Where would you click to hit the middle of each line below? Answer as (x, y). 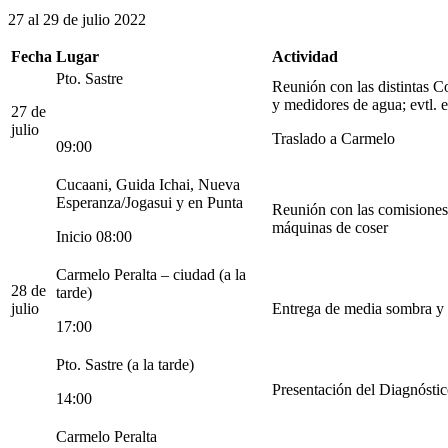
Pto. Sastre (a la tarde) (125, 364)
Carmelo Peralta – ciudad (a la (151, 274)
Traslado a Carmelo (333, 138)
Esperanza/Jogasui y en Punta (149, 202)
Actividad (305, 56)
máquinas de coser (330, 227)
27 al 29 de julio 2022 (77, 19)
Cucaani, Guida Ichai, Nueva (148, 184)
